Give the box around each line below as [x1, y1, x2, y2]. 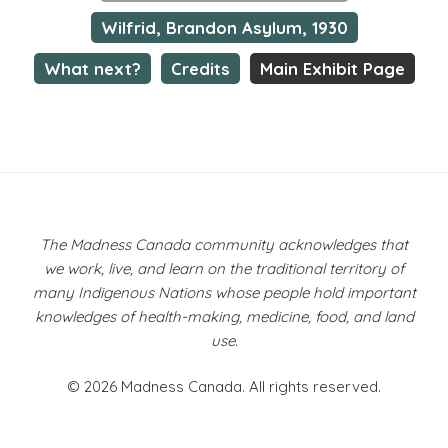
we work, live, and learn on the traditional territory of [44, 258, 404, 278]
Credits [170, 58, 230, 80]
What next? [43, 58, 141, 80]
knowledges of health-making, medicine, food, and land [34, 306, 414, 326]
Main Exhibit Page [259, 58, 405, 80]
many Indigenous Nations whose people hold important [32, 282, 416, 302]
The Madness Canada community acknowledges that [40, 234, 408, 254]
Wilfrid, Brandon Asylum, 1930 [100, 17, 348, 39]
